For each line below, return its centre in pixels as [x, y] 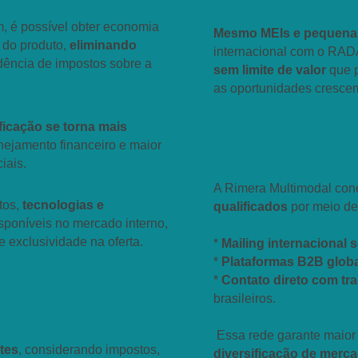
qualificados [251, 207]
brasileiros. [245, 298]
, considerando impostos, [89, 350]
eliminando [103, 45]
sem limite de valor [270, 70]
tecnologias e [62, 205]
